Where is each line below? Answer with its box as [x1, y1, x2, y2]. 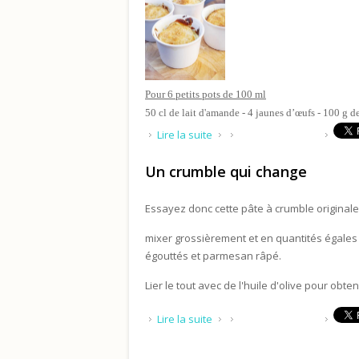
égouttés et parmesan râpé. [145, 248, 281, 263]
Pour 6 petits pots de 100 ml [145, 88, 266, 100]
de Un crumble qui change [212, 308, 339, 322]
